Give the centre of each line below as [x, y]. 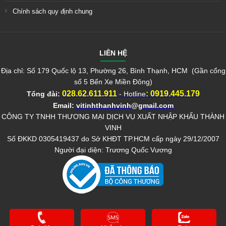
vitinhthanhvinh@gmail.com [125, 105]
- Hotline [132, 94]
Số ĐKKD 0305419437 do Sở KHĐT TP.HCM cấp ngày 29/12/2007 [113, 138]
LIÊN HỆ [113, 53]
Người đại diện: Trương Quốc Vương [113, 150]
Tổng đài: [43, 94]
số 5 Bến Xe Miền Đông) [113, 81]
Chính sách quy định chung [52, 11]
